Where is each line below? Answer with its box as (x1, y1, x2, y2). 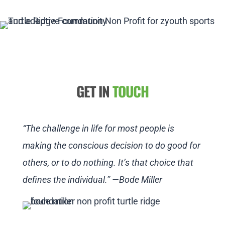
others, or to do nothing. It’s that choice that (22, 157, 193, 168)
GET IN (76, 81, 113, 102)
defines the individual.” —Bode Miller (22, 174, 162, 185)
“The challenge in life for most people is (22, 123, 174, 134)
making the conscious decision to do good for (22, 140, 200, 151)
